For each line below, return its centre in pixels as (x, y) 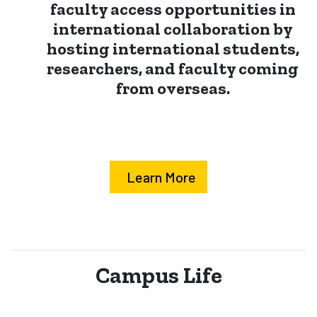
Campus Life (158, 276)
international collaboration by (173, 29)
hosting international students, (173, 49)
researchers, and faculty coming (173, 69)
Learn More (161, 177)
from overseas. (173, 88)
